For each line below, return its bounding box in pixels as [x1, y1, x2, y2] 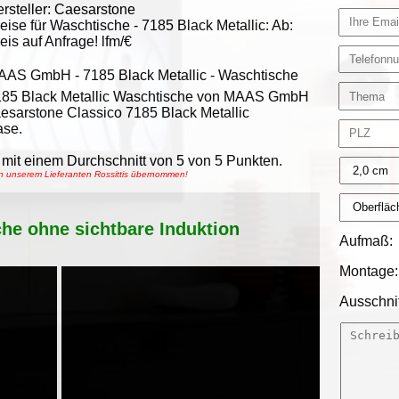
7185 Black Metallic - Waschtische [83, 68, 298, 83]
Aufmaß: [339, 232, 394, 248]
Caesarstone [54, 2, 135, 17]
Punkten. [223, 153, 282, 168]
